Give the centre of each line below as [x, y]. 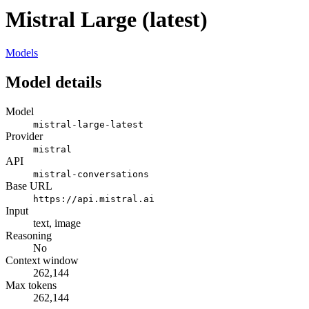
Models [22, 53]
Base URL [29, 186]
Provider [24, 137]
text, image [57, 223]
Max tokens [31, 286]
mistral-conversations [91, 175]
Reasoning [29, 236]
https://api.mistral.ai [94, 199]
